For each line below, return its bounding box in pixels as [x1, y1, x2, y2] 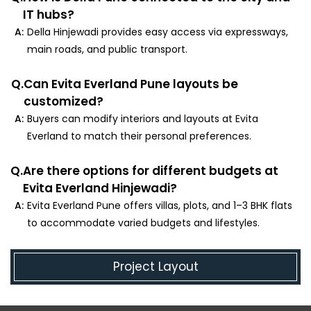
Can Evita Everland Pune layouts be [24, 75, 239, 92]
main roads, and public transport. [27, 42, 188, 56]
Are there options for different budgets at [23, 162, 278, 179]
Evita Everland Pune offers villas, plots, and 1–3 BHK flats [27, 198, 293, 212]
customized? [24, 92, 104, 110]
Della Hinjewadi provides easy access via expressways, [27, 24, 289, 39]
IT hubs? [23, 6, 75, 23]
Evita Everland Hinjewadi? [23, 179, 177, 196]
